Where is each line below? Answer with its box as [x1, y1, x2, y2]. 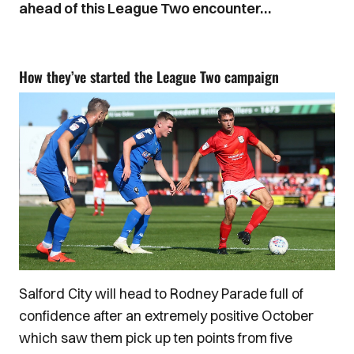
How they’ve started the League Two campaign [19, 66, 279, 87]
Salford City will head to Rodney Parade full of [19, 284, 303, 303]
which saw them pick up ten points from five [19, 329, 292, 348]
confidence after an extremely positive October [19, 307, 314, 326]
